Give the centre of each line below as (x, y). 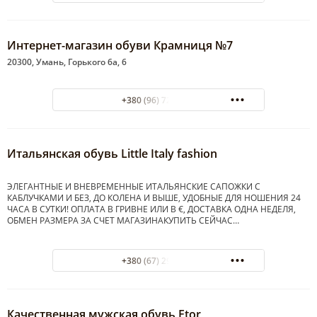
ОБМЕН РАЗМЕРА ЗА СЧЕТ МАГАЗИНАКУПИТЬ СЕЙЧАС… (123, 221)
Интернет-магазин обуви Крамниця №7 (120, 46)
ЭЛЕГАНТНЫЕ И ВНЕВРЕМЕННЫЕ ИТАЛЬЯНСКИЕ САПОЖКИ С (134, 187)
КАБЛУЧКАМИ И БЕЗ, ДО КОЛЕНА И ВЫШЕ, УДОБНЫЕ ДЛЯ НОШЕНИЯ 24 (154, 198)
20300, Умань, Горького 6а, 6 (67, 62)
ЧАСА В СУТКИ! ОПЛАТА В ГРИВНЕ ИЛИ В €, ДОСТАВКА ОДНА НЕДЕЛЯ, (151, 209)
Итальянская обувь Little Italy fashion (112, 154)
